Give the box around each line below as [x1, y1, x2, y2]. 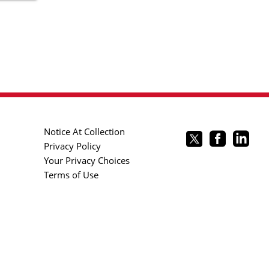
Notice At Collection [44, 125, 125, 138]
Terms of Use [44, 169, 98, 181]
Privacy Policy [44, 140, 101, 152]
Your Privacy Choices [44, 154, 130, 166]
